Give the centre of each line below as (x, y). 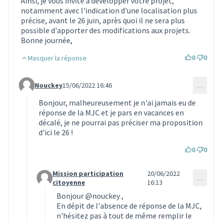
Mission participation (88, 173)
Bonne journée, (47, 40)
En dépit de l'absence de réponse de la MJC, (129, 205)
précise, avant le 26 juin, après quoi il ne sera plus (103, 20)
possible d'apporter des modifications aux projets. (106, 30)
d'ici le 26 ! (56, 132)
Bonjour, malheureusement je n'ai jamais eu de (117, 102)
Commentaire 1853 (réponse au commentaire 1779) (123, 182)
